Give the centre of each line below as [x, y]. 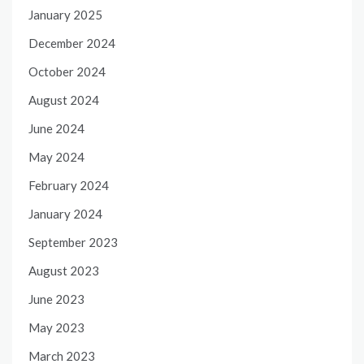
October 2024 [67, 72]
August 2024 [64, 100]
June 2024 [56, 129]
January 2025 [65, 15]
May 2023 [56, 328]
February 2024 [69, 186]
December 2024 [72, 43]
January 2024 [65, 214]
